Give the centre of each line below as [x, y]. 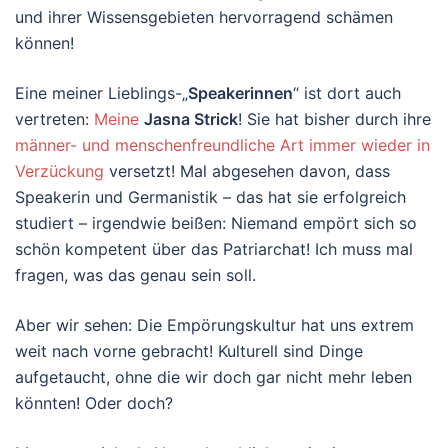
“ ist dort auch [347, 93]
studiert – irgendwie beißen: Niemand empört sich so [216, 223]
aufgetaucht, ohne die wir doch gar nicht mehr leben [213, 377]
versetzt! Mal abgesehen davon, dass [247, 171]
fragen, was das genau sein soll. [135, 275]
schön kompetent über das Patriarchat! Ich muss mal [214, 249]
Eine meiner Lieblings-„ [101, 93]
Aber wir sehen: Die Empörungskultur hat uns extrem [214, 325]
